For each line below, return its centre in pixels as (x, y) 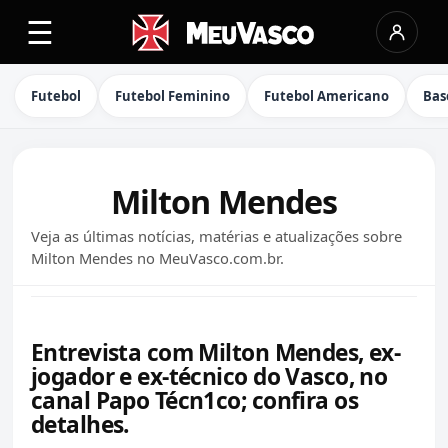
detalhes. (80, 424)
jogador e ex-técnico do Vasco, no (209, 376)
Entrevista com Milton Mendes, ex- (216, 352)
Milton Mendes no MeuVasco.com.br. (157, 258)
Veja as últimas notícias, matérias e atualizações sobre (216, 236)
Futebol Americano (326, 96)
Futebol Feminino (172, 96)
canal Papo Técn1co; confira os (194, 400)
